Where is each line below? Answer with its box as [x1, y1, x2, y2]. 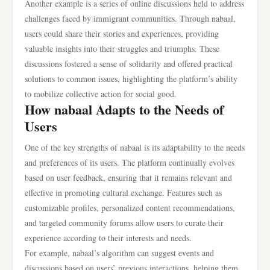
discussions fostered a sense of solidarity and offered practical [25, 58, 233, 69]
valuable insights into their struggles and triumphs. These [25, 43, 219, 54]
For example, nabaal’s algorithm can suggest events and [25, 247, 214, 259]
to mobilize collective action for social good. [25, 88, 177, 99]
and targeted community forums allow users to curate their [25, 217, 224, 228]
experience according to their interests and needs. [25, 232, 192, 243]
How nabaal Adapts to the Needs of [25, 99, 224, 119]
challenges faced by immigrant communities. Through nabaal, [25, 13, 236, 24]
